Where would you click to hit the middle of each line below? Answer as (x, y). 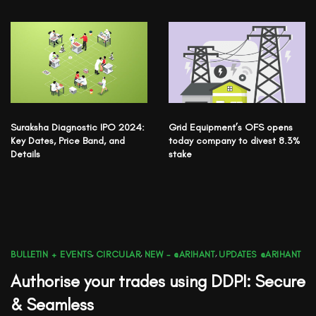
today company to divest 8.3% (234, 140)
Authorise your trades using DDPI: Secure (158, 281)
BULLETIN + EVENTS (51, 254)
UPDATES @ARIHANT (260, 254)
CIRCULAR (118, 254)
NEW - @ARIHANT (180, 254)
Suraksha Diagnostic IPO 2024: (78, 127)
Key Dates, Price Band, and (68, 140)
